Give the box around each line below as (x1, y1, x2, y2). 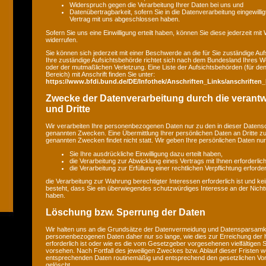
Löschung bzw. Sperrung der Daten (46, 207, 205, 217)
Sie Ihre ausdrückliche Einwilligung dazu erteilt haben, (69, 150, 223, 157)
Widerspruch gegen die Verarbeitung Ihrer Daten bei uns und (69, 1, 243, 9)
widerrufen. (46, 36, 78, 43)
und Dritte (46, 103, 90, 114)
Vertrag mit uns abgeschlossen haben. (69, 15, 180, 23)
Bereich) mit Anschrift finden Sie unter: (46, 71, 155, 78)
